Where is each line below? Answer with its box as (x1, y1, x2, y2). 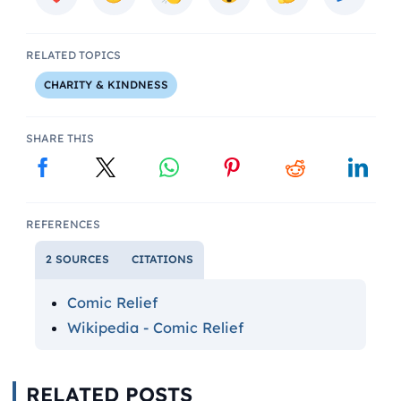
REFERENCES (25, 218, 100, 232)
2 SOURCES (46, 252, 109, 267)
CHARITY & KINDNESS (44, 77, 168, 91)
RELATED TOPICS (25, 47, 121, 62)
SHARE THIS (25, 132, 94, 146)
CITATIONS (131, 252, 193, 267)
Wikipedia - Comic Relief (66, 318, 243, 337)
